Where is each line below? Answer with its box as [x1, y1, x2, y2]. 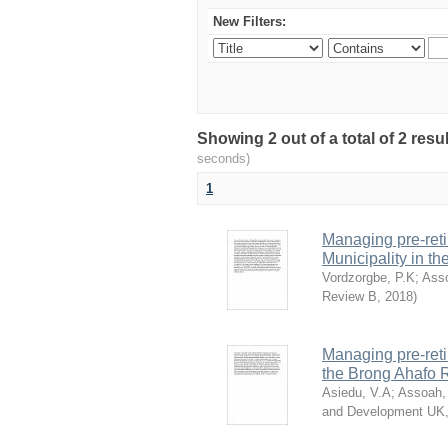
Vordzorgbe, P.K [322, 270, 415, 285]
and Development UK [322, 404, 445, 419]
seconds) [197, 151, 250, 166]
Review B [322, 289, 377, 304]
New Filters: [213, 14, 286, 29]
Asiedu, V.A [322, 385, 391, 400]
